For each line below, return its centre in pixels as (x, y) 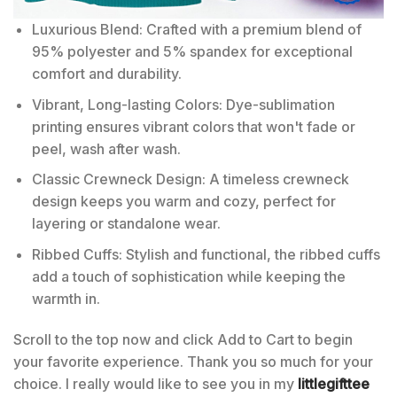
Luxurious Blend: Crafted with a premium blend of (196, 30)
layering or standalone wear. (126, 224)
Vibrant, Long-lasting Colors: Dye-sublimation (183, 104)
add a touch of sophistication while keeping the (188, 277)
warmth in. (66, 299)
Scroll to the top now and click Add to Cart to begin (183, 339)
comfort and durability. (106, 74)
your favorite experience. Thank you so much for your (193, 361)
